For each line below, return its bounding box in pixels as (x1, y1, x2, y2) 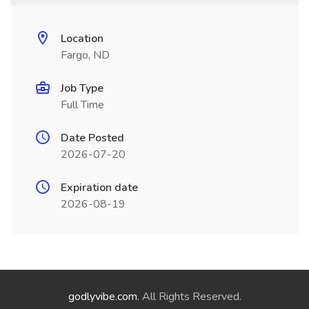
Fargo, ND (61, 48, 110, 63)
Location (61, 31, 103, 46)
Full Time (61, 97, 104, 112)
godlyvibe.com (68, 289, 137, 304)
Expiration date (61, 180, 138, 195)
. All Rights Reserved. (137, 289, 241, 304)
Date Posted (61, 130, 124, 146)
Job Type (61, 81, 103, 96)
